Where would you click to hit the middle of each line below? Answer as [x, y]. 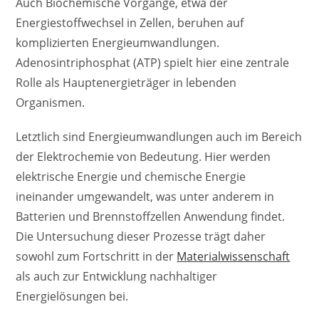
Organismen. [51, 103]
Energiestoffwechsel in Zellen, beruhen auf [130, 23]
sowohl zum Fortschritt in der [96, 257]
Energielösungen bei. [72, 297]
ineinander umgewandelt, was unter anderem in [145, 197]
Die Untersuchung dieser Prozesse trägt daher [141, 237]
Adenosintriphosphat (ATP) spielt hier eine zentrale [153, 63]
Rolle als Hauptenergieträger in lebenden [126, 83]
